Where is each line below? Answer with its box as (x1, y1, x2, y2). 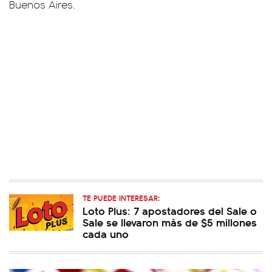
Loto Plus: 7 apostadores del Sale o (83, 203, 257, 218)
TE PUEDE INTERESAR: (83, 192, 160, 203)
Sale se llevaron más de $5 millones (83, 214, 257, 229)
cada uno (83, 226, 129, 241)
